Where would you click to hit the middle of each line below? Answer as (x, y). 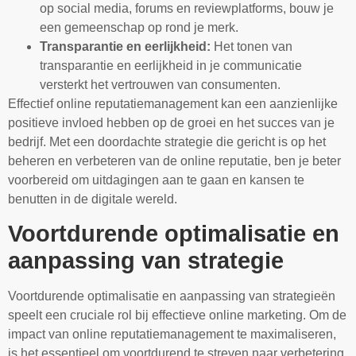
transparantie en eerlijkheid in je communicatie (171, 65)
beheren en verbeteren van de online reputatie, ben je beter (174, 161)
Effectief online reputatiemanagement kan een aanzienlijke (173, 103)
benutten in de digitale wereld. (93, 199)
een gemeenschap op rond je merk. (139, 27)
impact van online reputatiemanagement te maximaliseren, (172, 334)
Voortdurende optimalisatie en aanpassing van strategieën (172, 296)
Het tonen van (252, 46)
